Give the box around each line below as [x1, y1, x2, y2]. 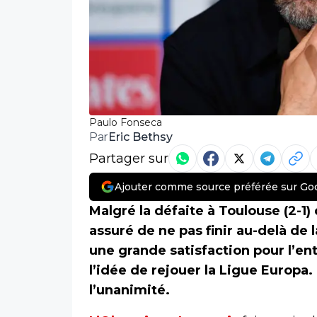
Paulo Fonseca [89, 116, 162, 129]
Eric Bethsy [108, 129, 173, 144]
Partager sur [89, 151, 168, 167]
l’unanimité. [89, 282, 170, 299]
